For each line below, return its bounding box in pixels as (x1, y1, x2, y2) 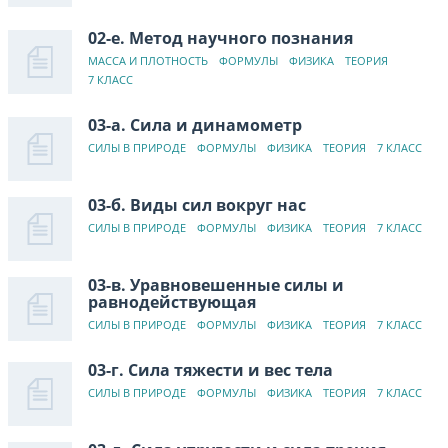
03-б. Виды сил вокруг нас (88, 193, 306, 216)
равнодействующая (88, 290, 256, 313)
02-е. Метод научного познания (88, 26, 353, 49)
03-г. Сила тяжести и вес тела (88, 358, 333, 381)
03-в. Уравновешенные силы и (88, 273, 344, 296)
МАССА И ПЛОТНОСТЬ (88, 52, 208, 68)
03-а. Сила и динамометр (88, 113, 302, 136)
